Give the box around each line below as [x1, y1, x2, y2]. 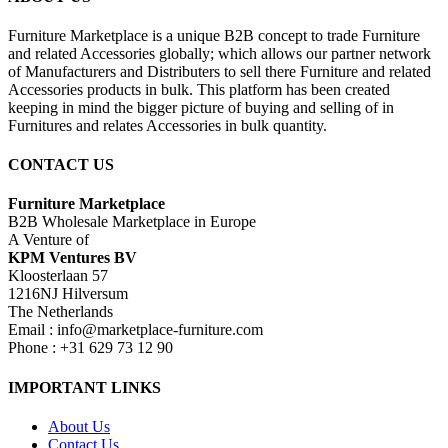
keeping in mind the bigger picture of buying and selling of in [8, 98, 394, 116]
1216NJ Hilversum [8, 285, 128, 303]
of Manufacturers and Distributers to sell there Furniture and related [8, 62, 431, 80]
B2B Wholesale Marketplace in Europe [8, 213, 256, 231]
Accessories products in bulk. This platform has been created [8, 80, 390, 98]
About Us [48, 418, 110, 435]
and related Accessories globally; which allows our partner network [8, 44, 431, 62]
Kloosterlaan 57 [8, 267, 108, 285]
